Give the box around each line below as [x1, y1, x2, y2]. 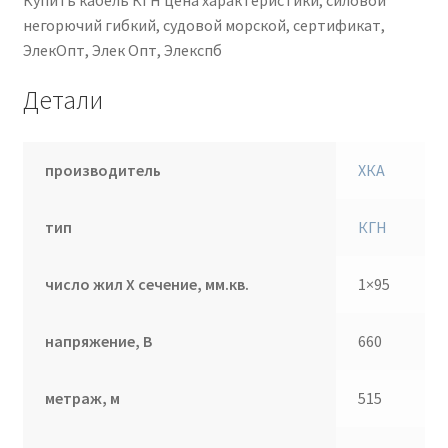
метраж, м [45, 388, 121, 409]
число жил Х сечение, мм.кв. [45, 274, 250, 295]
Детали [22, 84, 103, 117]
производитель [45, 160, 162, 181]
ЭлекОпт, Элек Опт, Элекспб [22, 39, 222, 60]
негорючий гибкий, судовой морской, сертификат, [22, 14, 385, 35]
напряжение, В [45, 331, 153, 352]
